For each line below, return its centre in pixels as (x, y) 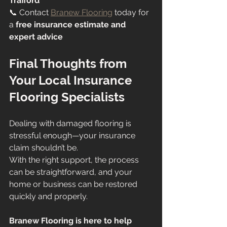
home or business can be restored (74, 184)
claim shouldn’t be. (44, 148)
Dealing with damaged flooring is (71, 124)
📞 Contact (30, 13)
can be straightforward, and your (72, 172)
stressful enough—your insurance (73, 136)
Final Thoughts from (69, 64)
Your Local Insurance (72, 81)
